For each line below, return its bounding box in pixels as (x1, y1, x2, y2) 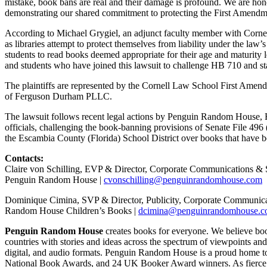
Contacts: (5, 153, 46, 163)
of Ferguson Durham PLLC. (5, 91, 114, 101)
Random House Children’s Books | (5, 205, 138, 216)
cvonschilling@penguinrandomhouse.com (104, 174, 262, 185)
